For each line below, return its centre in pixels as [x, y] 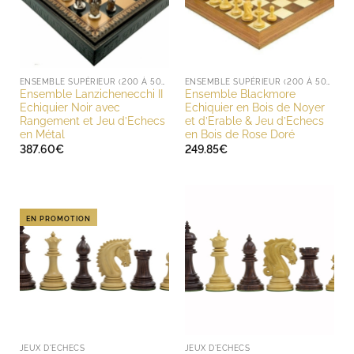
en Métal [42, 135]
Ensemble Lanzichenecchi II [91, 94]
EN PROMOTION [58, 219]
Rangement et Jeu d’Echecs [92, 121]
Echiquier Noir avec [70, 108]
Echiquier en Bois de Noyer [254, 108]
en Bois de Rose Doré [239, 135]
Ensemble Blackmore [240, 94]
